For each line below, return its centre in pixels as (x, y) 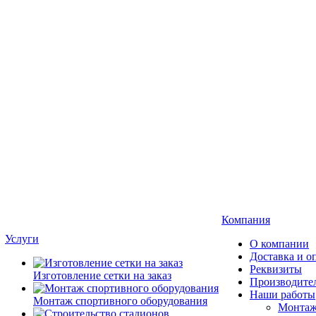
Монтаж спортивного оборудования (120, 301)
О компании (279, 244)
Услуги (22, 239)
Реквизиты (276, 269)
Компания (246, 220)
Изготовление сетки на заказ (102, 275)
